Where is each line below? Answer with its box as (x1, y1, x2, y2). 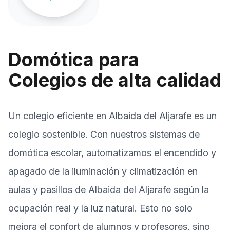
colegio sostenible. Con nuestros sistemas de (8, 129, 200, 140)
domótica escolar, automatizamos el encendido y (8, 147, 216, 158)
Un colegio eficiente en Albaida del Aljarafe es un (8, 110, 217, 121)
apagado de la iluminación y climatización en (8, 166, 198, 177)
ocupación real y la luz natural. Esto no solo (8, 203, 193, 214)
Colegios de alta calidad (8, 69, 221, 91)
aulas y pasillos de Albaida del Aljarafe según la (8, 184, 209, 195)
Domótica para (8, 48, 139, 71)
